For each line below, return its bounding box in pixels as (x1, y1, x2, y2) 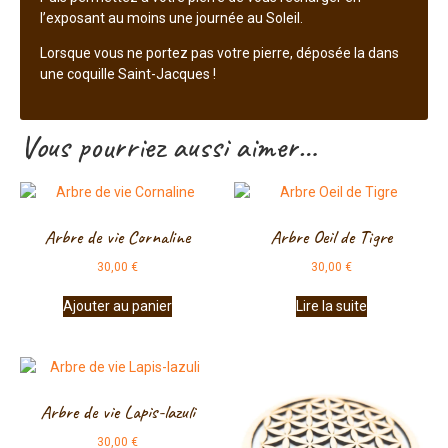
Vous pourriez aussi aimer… (20, 125, 317, 167)
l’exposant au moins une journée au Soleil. (40, 9, 303, 26)
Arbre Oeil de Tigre (270, 225, 392, 250)
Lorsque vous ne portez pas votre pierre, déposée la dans (40, 45, 399, 62)
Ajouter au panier (62, 297, 172, 314)
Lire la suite (295, 297, 367, 314)
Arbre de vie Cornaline (44, 225, 190, 250)
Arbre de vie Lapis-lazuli (39, 400, 195, 425)
